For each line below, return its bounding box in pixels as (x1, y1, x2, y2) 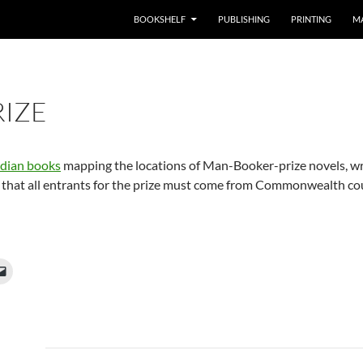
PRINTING (291, 14, 331, 24)
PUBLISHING (218, 14, 270, 24)
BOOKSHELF (134, 14, 186, 24)
